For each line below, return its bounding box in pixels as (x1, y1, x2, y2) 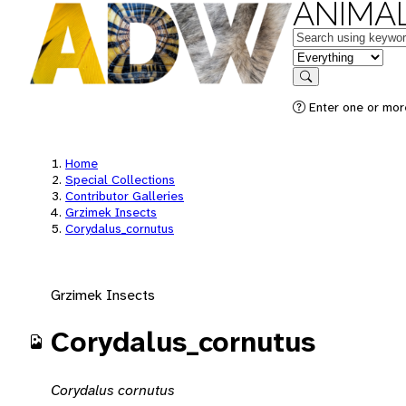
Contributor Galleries (65, 188, 184, 204)
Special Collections (65, 171, 175, 188)
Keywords (292, 26, 353, 45)
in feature (292, 46, 352, 65)
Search (304, 82, 343, 96)
